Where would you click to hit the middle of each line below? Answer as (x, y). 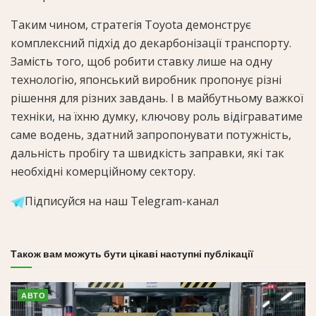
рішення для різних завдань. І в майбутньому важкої (157, 98)
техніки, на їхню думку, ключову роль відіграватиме (157, 116)
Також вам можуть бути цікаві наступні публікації (132, 254)
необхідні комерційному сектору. (103, 171)
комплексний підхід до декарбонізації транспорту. (151, 43)
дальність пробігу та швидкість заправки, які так (147, 153)
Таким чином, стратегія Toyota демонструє (131, 24)
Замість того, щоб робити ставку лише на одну (141, 61)
